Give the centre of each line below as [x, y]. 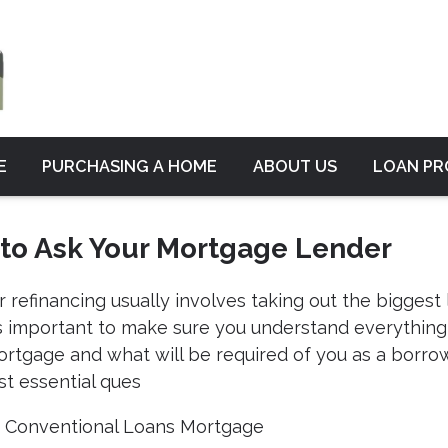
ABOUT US [294, 167]
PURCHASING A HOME [130, 167]
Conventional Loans [93, 426]
